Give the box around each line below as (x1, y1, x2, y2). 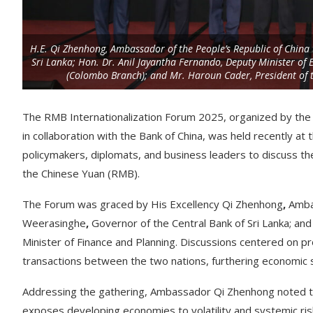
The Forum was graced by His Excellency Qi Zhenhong (22, 197, 283, 212)
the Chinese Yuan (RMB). (22, 166, 140, 181)
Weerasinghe (22, 216, 86, 231)
